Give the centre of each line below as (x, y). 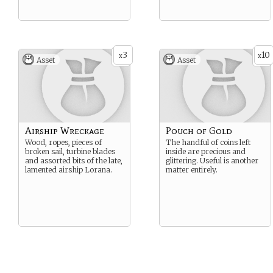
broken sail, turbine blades (70, 151)
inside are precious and (206, 151)
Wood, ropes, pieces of (63, 142)
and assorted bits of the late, (74, 161)
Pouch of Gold (199, 131)
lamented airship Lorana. (69, 170)
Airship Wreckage (65, 131)
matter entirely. (192, 170)
